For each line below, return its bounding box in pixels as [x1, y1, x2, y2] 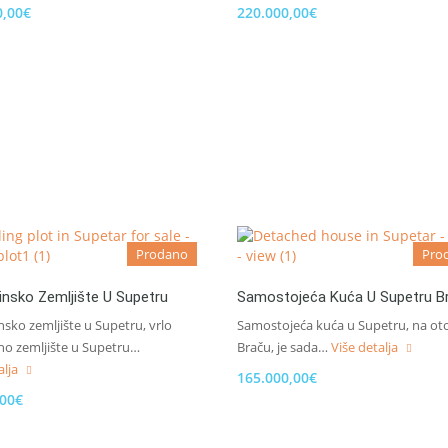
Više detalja [331, 338, 401, 356]
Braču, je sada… [237, 338, 331, 356]
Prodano [136, 245, 188, 263]
